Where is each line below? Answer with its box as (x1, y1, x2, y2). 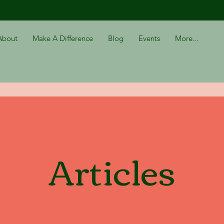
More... (175, 33, 199, 43)
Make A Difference (32, 33, 93, 43)
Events (138, 33, 160, 43)
